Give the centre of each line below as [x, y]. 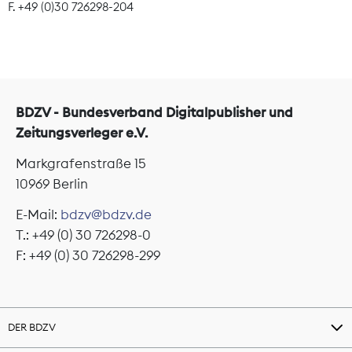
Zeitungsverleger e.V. [82, 132]
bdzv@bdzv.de [106, 214]
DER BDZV [32, 327]
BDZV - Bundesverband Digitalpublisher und [154, 112]
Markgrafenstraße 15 [81, 163]
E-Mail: [38, 214]
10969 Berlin [52, 183]
